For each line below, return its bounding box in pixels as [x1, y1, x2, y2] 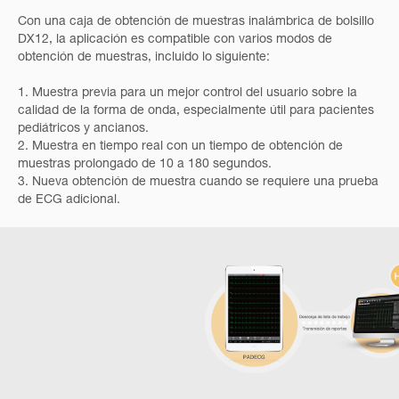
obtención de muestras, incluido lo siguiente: [18, 52, 270, 64]
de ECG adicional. [18, 194, 120, 207]
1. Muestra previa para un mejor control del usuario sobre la [18, 87, 357, 100]
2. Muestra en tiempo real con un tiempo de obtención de [18, 141, 343, 153]
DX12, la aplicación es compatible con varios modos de [18, 34, 332, 46]
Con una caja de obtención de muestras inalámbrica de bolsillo [18, 16, 374, 28]
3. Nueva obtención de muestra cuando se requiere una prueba [18, 176, 379, 189]
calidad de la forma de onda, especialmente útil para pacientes [18, 105, 374, 118]
